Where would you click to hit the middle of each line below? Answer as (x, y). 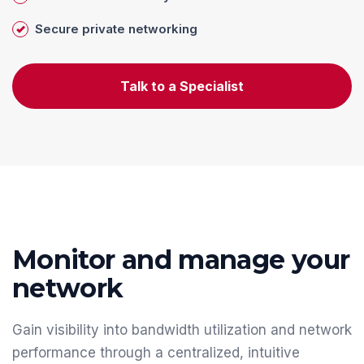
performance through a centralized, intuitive (156, 353)
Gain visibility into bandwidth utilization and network (182, 330)
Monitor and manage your (181, 260)
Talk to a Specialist (182, 87)
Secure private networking (116, 29)
